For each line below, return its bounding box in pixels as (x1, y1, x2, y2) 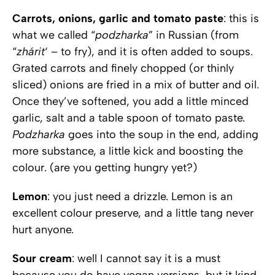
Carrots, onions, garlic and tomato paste (12, 11, 223, 25)
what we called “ (12, 28, 95, 42)
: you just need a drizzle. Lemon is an (47, 189, 233, 203)
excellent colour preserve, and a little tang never (12, 206, 254, 220)
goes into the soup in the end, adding (65, 127, 258, 141)
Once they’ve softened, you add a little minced (12, 94, 249, 108)
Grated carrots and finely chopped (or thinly (12, 61, 234, 75)
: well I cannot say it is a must (72, 251, 220, 265)
